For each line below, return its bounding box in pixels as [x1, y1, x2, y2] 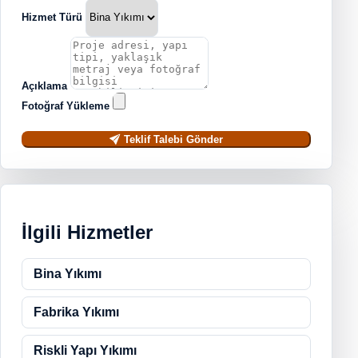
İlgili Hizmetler [22, 221, 153, 243]
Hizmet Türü [22, 11, 82, 24]
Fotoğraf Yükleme [22, 99, 109, 112]
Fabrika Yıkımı [34, 304, 119, 319]
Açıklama [22, 79, 67, 92]
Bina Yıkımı [34, 266, 101, 280]
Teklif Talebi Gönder [120, 133, 223, 145]
